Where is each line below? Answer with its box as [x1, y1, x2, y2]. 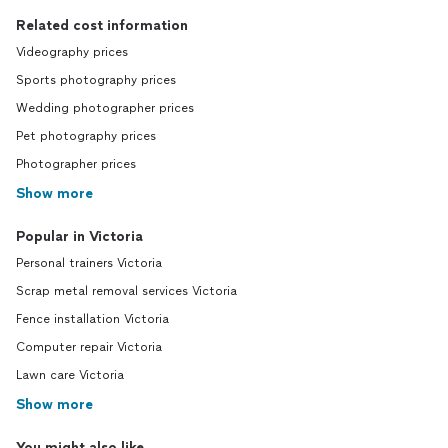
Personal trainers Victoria [16, 256, 162, 271]
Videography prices [16, 45, 128, 60]
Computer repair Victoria [16, 340, 162, 355]
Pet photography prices [16, 129, 156, 144]
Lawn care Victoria [16, 368, 124, 383]
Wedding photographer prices [16, 101, 194, 116]
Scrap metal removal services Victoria [16, 284, 237, 299]
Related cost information [16, 17, 188, 35]
